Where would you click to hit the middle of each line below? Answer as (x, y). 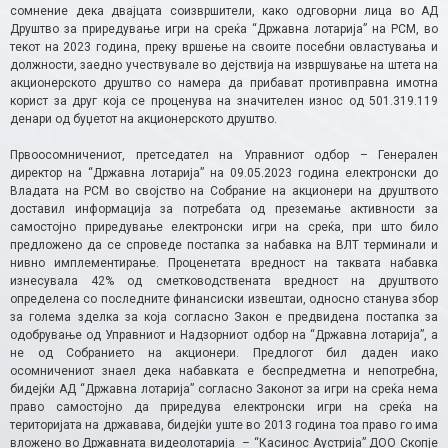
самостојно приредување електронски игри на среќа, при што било (224, 226)
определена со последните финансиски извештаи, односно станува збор (224, 298)
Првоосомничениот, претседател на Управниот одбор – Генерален (224, 154)
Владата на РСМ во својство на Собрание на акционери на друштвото (224, 190)
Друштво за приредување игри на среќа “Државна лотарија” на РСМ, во (224, 28)
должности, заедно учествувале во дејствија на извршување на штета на (224, 64)
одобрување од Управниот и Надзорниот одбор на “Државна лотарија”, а (224, 334)
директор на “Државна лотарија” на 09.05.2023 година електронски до (224, 172)
